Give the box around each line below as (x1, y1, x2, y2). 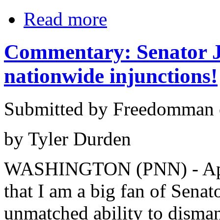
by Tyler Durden (4, 128, 131, 149)
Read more (24, 8, 107, 29)
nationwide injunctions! (4, 64, 218, 87)
